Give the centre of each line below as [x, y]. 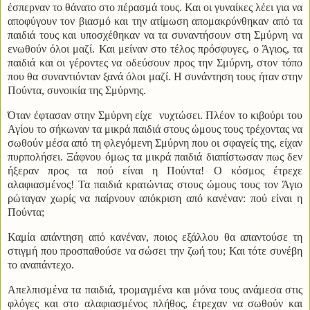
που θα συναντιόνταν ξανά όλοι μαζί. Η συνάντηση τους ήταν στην [155, 77]
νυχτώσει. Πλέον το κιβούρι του [231, 115]
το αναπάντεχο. [41, 264]
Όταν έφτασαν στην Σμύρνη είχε [80, 115]
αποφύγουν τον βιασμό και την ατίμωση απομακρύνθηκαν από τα [155, 21]
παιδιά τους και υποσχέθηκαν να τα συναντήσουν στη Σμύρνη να [155, 35]
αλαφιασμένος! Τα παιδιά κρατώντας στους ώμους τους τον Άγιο [155, 184]
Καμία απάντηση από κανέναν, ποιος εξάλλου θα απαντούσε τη [155, 237]
